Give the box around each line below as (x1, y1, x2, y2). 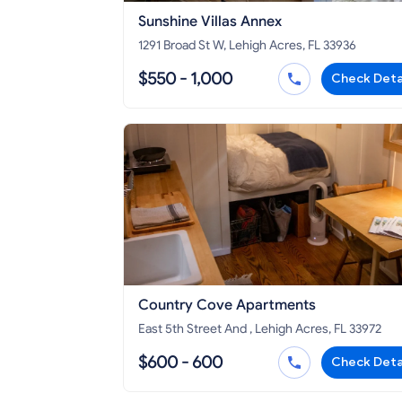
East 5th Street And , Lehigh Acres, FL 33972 (224, 321, 381, 337)
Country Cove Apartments (138, 296, 316, 315)
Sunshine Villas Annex (138, 13, 282, 31)
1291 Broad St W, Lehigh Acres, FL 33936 (138, 38, 356, 54)
